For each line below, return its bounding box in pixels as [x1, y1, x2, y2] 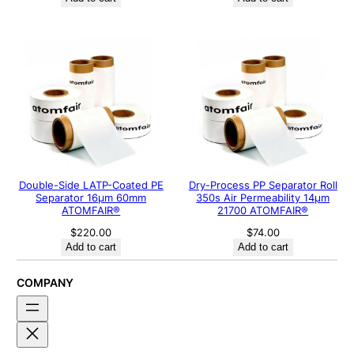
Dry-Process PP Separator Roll [188, 179, 337, 191]
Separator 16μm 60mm [36, 191, 147, 204]
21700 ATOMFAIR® [217, 204, 309, 217]
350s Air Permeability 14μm [196, 191, 330, 204]
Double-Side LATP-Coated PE [18, 179, 164, 191]
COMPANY [16, 275, 73, 289]
